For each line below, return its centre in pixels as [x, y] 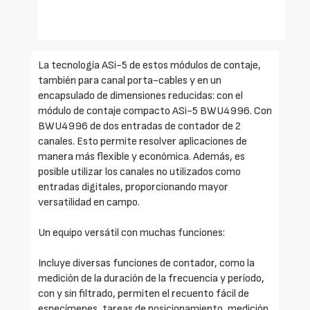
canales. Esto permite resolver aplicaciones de [143, 142]
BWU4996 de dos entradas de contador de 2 [139, 126]
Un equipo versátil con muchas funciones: [131, 233]
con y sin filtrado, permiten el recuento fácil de [144, 294]
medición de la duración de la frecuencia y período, [151, 279]
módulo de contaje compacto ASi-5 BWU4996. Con [155, 111]
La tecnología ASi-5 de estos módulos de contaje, [149, 65]
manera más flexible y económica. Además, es [142, 157]
